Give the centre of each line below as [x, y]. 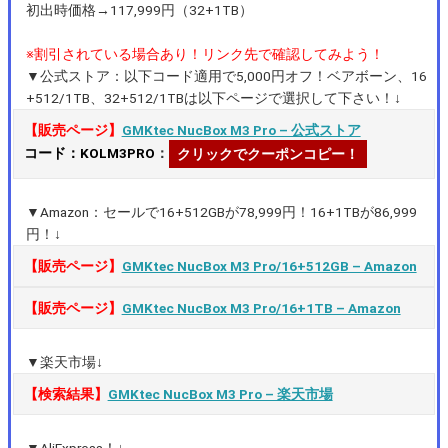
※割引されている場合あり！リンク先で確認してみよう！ [205, 53]
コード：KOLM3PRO [89, 152]
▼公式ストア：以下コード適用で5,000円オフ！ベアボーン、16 [227, 75]
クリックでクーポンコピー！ [267, 153]
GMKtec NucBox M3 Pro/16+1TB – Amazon [261, 307]
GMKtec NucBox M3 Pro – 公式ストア [241, 129]
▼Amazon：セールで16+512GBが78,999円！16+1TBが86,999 [222, 211]
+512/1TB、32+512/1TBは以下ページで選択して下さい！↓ [214, 97]
